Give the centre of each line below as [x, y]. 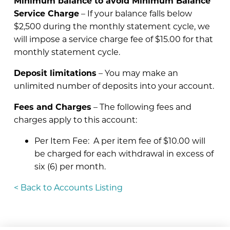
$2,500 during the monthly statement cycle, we [112, 26]
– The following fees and [141, 106]
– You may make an [137, 72]
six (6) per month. [70, 166]
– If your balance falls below [135, 13]
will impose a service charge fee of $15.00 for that [113, 39]
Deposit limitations [55, 72]
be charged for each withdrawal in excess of [124, 153]
